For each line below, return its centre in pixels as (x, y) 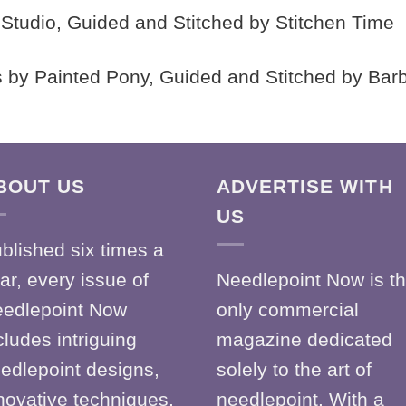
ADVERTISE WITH (305, 186)
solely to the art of (294, 370)
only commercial (288, 310)
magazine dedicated (304, 340)
